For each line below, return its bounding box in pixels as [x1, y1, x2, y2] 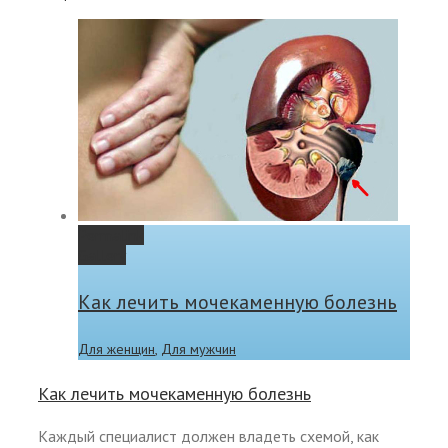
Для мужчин [161, 339, 236, 358]
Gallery [78, 245, 126, 266]
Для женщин [78, 339, 155, 358]
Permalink [78, 225, 144, 246]
